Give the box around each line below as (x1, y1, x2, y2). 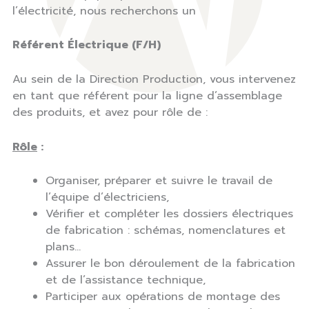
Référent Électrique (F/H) (12, 37, 161, 54)
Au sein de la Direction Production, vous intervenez (12, 70, 296, 88)
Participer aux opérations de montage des (46, 288, 280, 306)
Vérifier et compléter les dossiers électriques (46, 206, 293, 223)
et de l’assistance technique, (46, 272, 206, 289)
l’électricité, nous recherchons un (12, 2, 196, 19)
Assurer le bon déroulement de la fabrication (46, 255, 295, 272)
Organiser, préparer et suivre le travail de (46, 172, 272, 190)
